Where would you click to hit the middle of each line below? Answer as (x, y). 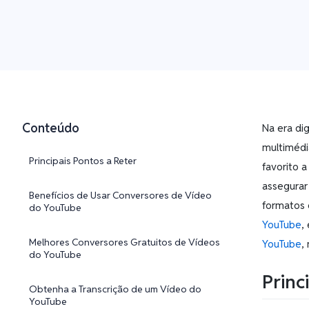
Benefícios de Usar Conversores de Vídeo (120, 195)
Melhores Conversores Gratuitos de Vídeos (124, 242)
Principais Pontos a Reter (83, 161)
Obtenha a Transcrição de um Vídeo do (115, 289)
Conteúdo (51, 128)
